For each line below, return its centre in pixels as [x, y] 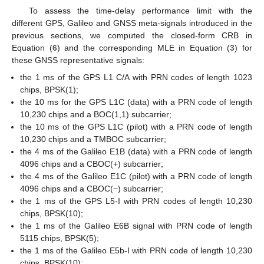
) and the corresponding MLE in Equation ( [143, 48]
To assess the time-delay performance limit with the [140, 11]
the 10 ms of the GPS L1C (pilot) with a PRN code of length [136, 126]
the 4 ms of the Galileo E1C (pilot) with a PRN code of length [136, 176]
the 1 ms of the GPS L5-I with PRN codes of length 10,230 [136, 201]
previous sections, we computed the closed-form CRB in [132, 36]
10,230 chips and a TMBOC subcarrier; [93, 139]
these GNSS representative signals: [78, 60]
